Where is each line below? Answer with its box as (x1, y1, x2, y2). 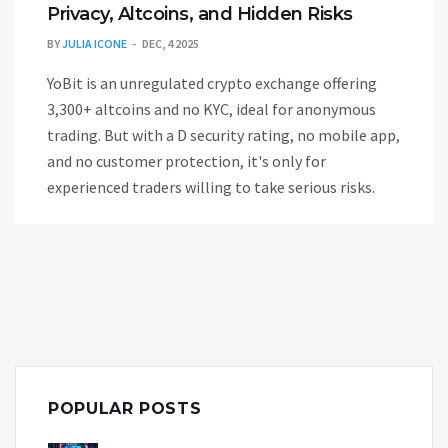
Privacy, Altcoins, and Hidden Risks (47, 3, 353, 26)
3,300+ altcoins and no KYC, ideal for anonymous (47, 99, 376, 120)
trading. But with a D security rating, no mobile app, (47, 125, 400, 146)
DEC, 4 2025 (142, 36, 199, 52)
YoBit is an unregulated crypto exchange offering (47, 73, 377, 94)
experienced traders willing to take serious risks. (47, 177, 375, 198)
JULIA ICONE (62, 36, 127, 52)
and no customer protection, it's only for (47, 151, 326, 172)
